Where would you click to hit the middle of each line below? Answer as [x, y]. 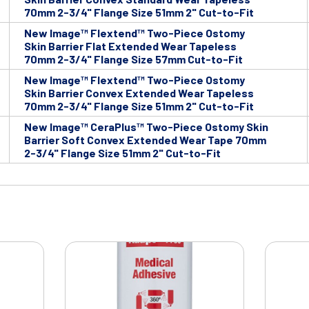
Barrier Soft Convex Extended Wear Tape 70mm [145, 140]
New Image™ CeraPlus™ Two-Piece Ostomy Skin [146, 127]
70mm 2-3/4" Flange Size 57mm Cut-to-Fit [133, 59]
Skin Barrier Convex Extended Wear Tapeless [139, 93]
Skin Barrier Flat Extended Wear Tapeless [130, 46]
